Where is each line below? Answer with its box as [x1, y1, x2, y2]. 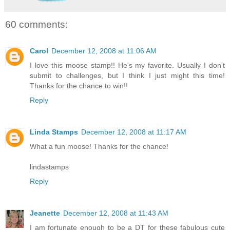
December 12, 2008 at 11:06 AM [51, 47, 157, 55]
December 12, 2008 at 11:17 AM [81, 128, 186, 137]
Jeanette [30, 209, 60, 218]
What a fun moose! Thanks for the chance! [30, 142, 168, 151]
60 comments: [5, 18, 68, 30]
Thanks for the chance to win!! [30, 82, 128, 90]
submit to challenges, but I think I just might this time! [30, 71, 225, 80]
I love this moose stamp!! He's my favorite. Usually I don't [30, 61, 225, 70]
